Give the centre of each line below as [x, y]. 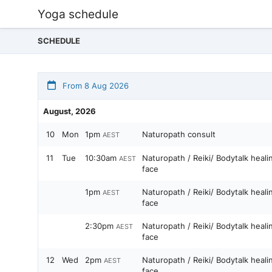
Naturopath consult [179, 134]
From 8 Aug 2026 [94, 86]
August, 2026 [70, 111]
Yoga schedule [78, 14]
